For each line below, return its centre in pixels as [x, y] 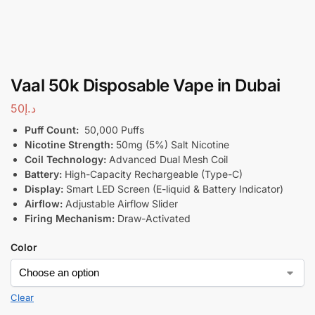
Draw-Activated [153, 218]
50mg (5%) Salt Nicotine [171, 144]
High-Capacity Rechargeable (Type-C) [152, 174]
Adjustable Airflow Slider [120, 203]
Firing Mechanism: [70, 218]
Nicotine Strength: [69, 144]
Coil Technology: [65, 159]
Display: [44, 188]
